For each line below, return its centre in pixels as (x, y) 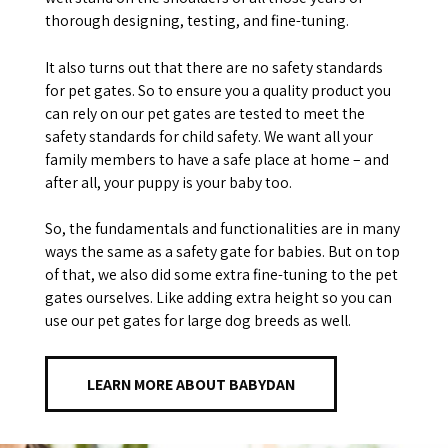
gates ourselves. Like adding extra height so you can (218, 298)
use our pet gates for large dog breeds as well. (197, 321)
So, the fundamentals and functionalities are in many (222, 229)
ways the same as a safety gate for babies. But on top (222, 252)
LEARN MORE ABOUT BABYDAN (191, 384)
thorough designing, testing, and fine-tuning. (196, 21)
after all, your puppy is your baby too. (168, 182)
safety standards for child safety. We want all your (208, 136)
